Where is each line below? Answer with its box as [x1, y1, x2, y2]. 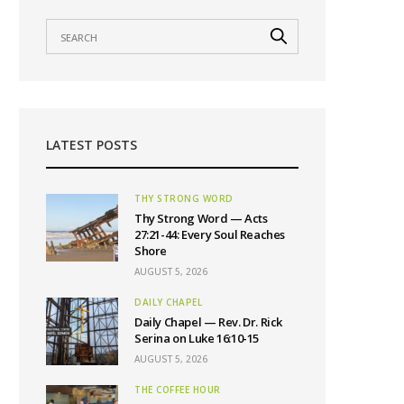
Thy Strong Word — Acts [134, 210, 268, 226]
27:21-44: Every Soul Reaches [134, 226, 286, 243]
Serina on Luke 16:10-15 [134, 330, 260, 346]
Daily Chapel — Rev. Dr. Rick [134, 314, 283, 330]
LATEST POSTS [46, 136, 137, 153]
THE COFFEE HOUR [134, 383, 221, 396]
